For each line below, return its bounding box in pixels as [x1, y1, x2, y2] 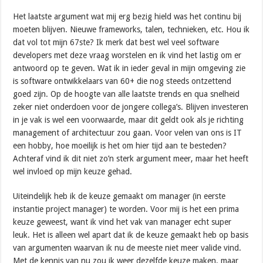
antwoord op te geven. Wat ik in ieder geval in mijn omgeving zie [13, 63, 246, 73]
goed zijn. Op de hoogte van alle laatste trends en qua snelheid [13, 89, 240, 99]
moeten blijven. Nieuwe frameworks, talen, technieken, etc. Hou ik [13, 25, 250, 35]
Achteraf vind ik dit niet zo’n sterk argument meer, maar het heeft [13, 154, 249, 164]
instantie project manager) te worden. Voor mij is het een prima [13, 204, 240, 214]
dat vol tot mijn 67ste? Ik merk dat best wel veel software [13, 38, 220, 48]
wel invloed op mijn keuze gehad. [13, 167, 133, 177]
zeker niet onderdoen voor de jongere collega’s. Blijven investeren [13, 102, 249, 112]
